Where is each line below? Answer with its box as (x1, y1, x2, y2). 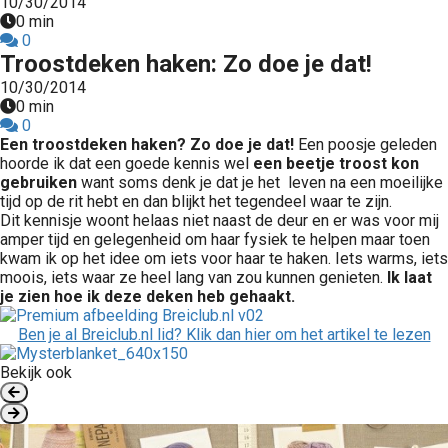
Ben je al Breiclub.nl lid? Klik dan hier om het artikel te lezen (17, 325, 431, 344)
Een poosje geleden (294, 135, 437, 154)
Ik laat (387, 268, 432, 287)
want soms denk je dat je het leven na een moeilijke (77, 173, 443, 192)
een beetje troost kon (253, 154, 419, 173)
